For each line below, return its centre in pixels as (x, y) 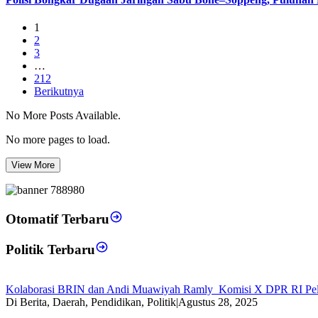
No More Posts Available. (63, 116)
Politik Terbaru (50, 249)
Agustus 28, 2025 (218, 302)
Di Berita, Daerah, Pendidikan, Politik (91, 302)
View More (33, 165)
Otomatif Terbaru (57, 219)
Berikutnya (59, 92)
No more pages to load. (58, 140)
